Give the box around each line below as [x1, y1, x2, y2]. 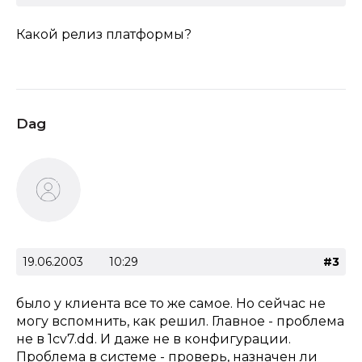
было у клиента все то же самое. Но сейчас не [16, 296, 326, 311]
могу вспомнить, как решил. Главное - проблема [16, 314, 344, 329]
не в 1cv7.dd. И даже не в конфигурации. [16, 331, 291, 347]
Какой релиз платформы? [16, 27, 192, 42]
